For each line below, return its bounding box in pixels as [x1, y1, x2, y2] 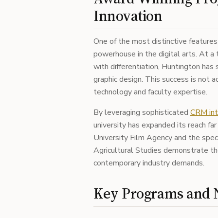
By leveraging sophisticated [93, 107, 190, 118]
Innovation [93, 6, 163, 26]
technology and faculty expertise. [93, 87, 207, 97]
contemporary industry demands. [93, 158, 204, 168]
